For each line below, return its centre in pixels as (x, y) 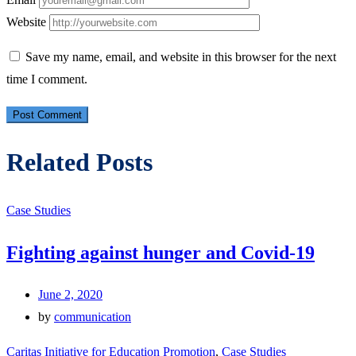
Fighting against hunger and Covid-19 (161, 252)
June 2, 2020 (70, 294)
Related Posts (79, 163)
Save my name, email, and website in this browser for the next (181, 56)
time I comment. (47, 79)
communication (93, 316)
